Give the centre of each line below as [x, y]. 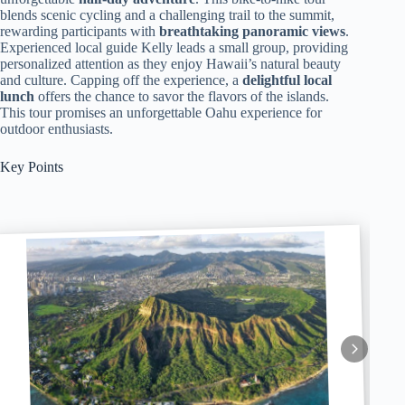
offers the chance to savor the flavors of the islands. [182, 96]
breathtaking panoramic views [252, 31]
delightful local [287, 80]
